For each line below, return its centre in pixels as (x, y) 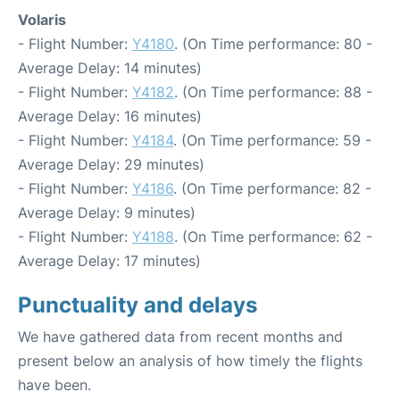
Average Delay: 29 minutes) (111, 165)
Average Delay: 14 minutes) (110, 68)
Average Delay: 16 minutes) (110, 117)
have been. (54, 385)
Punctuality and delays (137, 305)
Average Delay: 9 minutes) (107, 213)
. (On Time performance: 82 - (272, 189)
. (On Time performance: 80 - (273, 44)
